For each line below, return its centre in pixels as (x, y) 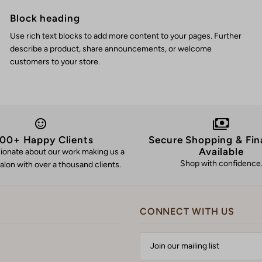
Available (221, 152)
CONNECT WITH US (187, 211)
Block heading (45, 18)
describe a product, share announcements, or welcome (111, 49)
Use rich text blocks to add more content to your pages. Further (126, 36)
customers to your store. (55, 62)
